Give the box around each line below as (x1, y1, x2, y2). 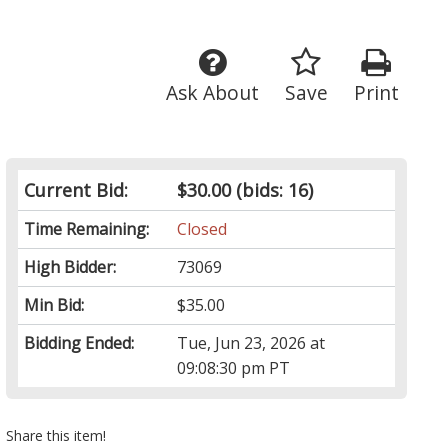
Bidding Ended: (24, 332, 135, 355)
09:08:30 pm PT (177, 357, 291, 380)
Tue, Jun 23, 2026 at (177, 332, 326, 355)
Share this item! (6, 426, 107, 446)
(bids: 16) (231, 178, 314, 203)
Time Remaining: (24, 218, 150, 241)
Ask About (165, 79, 259, 107)
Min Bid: (24, 294, 85, 317)
